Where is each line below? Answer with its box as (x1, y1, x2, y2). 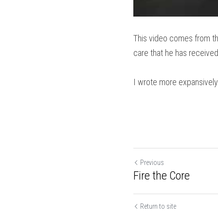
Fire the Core (133, 168, 190, 182)
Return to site (140, 202, 176, 210)
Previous (140, 158, 164, 166)
